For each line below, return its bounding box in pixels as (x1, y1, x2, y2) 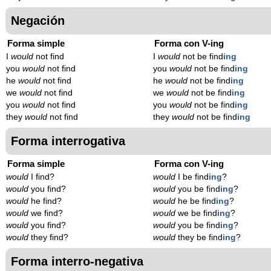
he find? (28, 196, 62, 206)
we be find (175, 208, 218, 218)
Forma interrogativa (11, 134, 125, 148)
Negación (11, 13, 65, 27)
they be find (175, 232, 223, 242)
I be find (175, 172, 209, 181)
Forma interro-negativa (11, 254, 143, 268)
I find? (28, 172, 54, 181)
